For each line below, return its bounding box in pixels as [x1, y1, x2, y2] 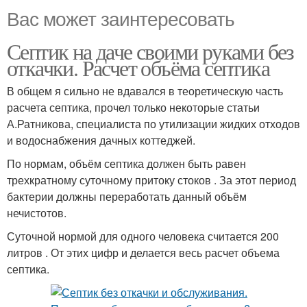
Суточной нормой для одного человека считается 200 [7, 228, 279, 244]
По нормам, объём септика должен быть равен [7, 156, 246, 171]
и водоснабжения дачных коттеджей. [7, 132, 195, 148]
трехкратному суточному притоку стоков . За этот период [7, 172, 296, 188]
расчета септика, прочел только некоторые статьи [7, 99, 260, 115]
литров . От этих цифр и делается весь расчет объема [7, 245, 280, 260]
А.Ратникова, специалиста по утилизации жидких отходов [7, 116, 300, 132]
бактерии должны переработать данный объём [7, 188, 247, 204]
